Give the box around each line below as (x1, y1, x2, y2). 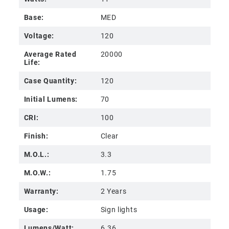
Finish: (24, 131, 49, 141)
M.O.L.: (24, 149, 50, 159)
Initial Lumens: (24, 94, 78, 104)
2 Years (100, 186, 127, 196)
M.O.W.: (24, 168, 51, 178)
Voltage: (24, 31, 55, 41)
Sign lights (100, 204, 138, 215)
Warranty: (24, 186, 59, 196)
